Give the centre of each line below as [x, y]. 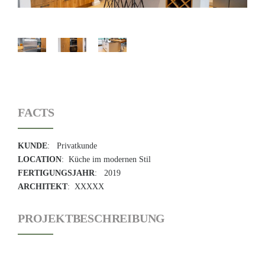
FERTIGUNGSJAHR [56, 173]
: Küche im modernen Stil [106, 160]
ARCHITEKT [43, 187]
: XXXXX [86, 187]
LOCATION [40, 160]
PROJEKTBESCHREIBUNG [92, 219]
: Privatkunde [72, 146]
